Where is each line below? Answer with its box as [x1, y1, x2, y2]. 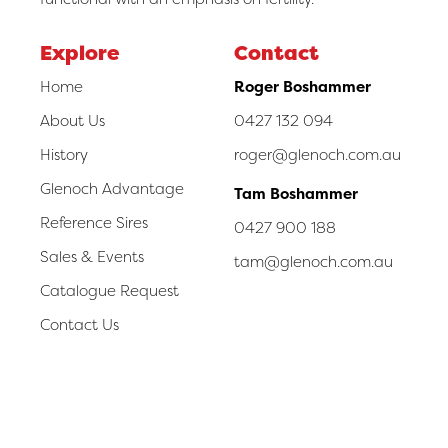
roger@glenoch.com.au [234, 144, 401, 165]
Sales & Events [40, 246, 144, 267]
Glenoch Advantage [40, 178, 184, 199]
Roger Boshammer [234, 76, 371, 97]
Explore [40, 39, 120, 66]
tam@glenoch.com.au [234, 251, 393, 272]
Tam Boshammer [234, 183, 358, 204]
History [40, 144, 88, 165]
